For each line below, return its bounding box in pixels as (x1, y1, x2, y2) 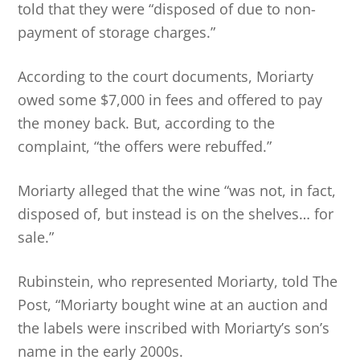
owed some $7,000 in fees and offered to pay (18, 89, 323, 109)
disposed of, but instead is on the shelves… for (18, 203, 334, 223)
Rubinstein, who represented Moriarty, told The (18, 271, 338, 291)
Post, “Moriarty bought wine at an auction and (18, 294, 329, 314)
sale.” (18, 227, 55, 247)
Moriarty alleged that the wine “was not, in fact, (18, 180, 337, 200)
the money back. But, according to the (18, 112, 276, 133)
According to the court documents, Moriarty (18, 66, 314, 86)
